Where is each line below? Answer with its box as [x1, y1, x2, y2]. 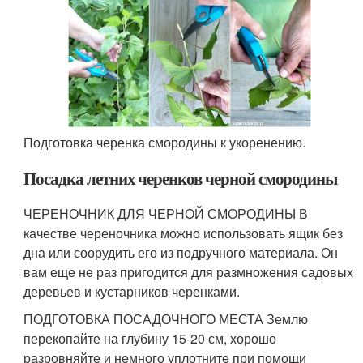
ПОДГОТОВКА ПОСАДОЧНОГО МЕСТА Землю [23, 309, 309, 328]
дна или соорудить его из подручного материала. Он [23, 242, 339, 262]
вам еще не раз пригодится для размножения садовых [23, 262, 354, 281]
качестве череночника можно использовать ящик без [23, 223, 344, 242]
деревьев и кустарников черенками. [23, 281, 241, 301]
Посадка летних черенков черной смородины [23, 165, 338, 190]
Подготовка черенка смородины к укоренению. [23, 132, 306, 152]
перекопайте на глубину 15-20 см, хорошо [23, 328, 277, 348]
